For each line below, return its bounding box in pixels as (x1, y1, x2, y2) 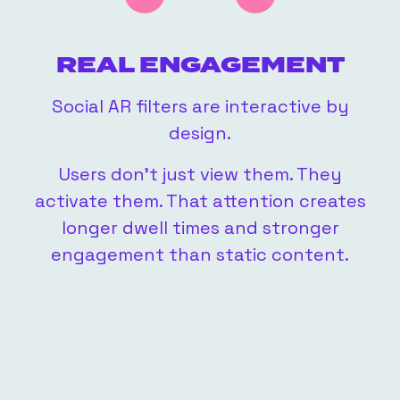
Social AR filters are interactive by (51, 95, 349, 119)
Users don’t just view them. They (58, 162, 342, 187)
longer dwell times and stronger (61, 216, 339, 240)
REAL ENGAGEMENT (55, 48, 345, 84)
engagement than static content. (51, 243, 349, 267)
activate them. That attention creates (34, 189, 366, 213)
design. (169, 121, 231, 146)
